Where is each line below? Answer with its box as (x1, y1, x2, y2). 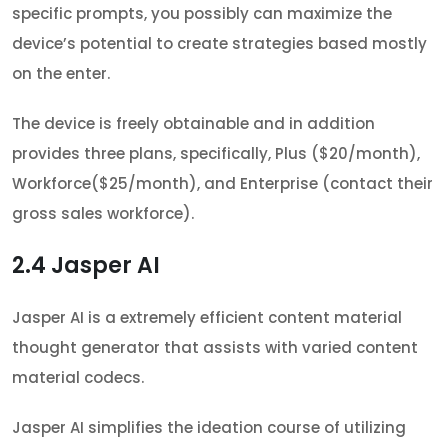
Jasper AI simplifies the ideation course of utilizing (12, 416, 406, 438)
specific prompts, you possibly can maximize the (12, 2, 392, 24)
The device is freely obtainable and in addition (12, 112, 375, 134)
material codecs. (12, 366, 144, 388)
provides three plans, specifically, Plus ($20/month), (12, 142, 420, 164)
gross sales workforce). (12, 202, 194, 224)
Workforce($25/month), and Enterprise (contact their (12, 172, 433, 194)
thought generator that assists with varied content (12, 336, 418, 358)
